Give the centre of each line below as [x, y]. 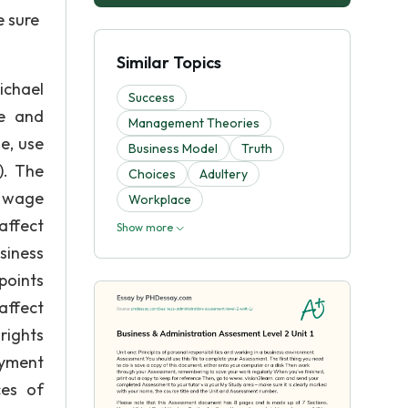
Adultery [224, 174]
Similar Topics [169, 62]
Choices [152, 174]
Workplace [160, 199]
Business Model [173, 148]
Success [152, 97]
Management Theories [194, 123]
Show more [146, 227]
